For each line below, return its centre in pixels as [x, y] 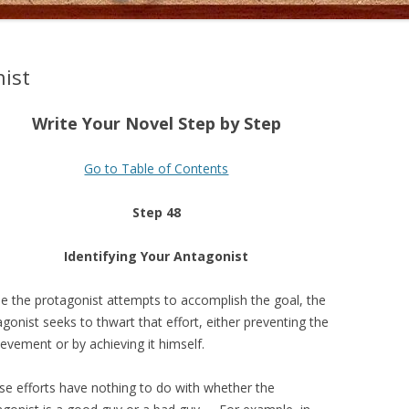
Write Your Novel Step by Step [156, 123]
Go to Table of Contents [157, 168]
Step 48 [156, 212]
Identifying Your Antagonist [157, 256]
